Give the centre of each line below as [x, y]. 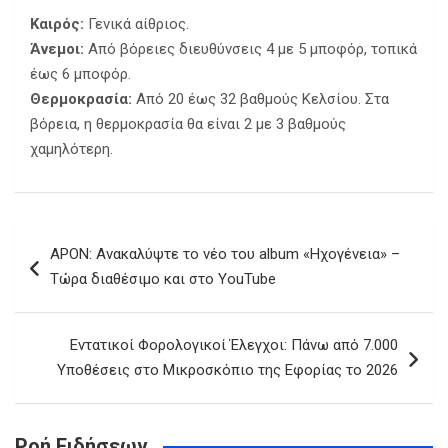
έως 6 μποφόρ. [80, 74]
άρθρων [59, 269]
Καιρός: [57, 24]
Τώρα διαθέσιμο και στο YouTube [163, 279]
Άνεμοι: [57, 49]
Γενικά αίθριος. [136, 24]
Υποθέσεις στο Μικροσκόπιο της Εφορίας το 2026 [227, 370]
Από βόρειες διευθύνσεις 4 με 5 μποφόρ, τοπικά [250, 49]
